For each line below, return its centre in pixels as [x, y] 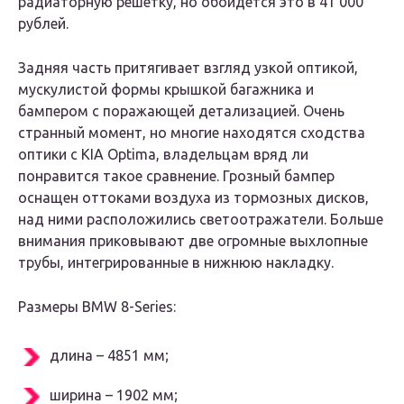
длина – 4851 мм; [109, 356]
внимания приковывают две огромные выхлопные [193, 241]
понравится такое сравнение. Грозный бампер [176, 176]
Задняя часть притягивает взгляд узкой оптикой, [188, 68]
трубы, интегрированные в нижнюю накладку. [176, 263]
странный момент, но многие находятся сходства [192, 133]
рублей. [43, 24]
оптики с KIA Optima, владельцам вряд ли [163, 155]
